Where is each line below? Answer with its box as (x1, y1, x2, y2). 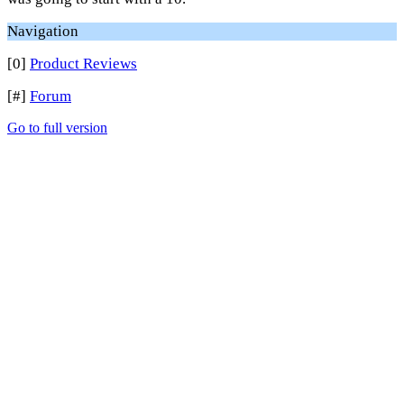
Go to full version (7, 120, 107, 135)
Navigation (7, 23, 78, 40)
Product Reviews (30, 55, 137, 72)
